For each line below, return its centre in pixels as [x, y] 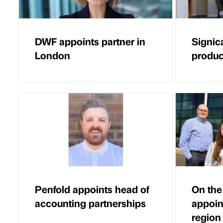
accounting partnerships [90, 203]
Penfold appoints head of [92, 189]
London [53, 55]
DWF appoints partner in [90, 41]
